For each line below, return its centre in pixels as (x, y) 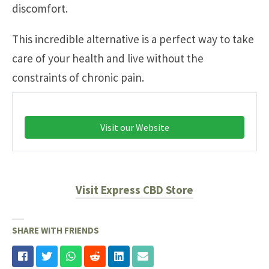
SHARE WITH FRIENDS (56, 230)
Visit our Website (134, 128)
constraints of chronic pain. (79, 78)
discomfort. (40, 9)
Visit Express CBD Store (134, 190)
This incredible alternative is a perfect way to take (133, 39)
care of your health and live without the (108, 59)
